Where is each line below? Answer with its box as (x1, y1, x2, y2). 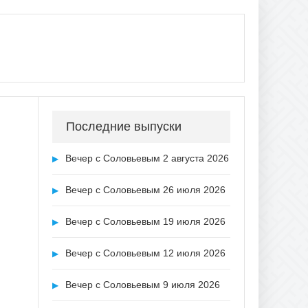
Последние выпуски (66, 120, 181, 133)
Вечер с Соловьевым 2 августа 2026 (63, 153, 229, 164)
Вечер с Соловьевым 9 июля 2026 (63, 279, 220, 290)
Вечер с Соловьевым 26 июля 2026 (63, 184, 225, 195)
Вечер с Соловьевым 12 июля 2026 (63, 247, 225, 258)
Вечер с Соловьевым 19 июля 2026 (63, 216, 225, 227)
